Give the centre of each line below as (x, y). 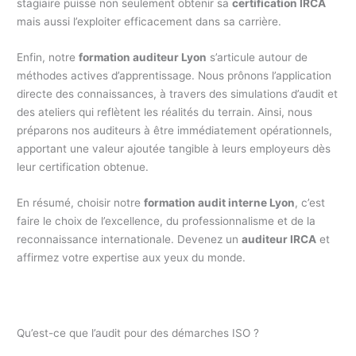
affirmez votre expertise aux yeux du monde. (132, 257)
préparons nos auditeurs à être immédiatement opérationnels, (175, 130)
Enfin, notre (48, 57)
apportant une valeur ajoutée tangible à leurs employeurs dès (174, 148)
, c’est (310, 202)
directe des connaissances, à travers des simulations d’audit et (178, 93)
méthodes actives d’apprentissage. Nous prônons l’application (174, 75)
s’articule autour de (257, 57)
